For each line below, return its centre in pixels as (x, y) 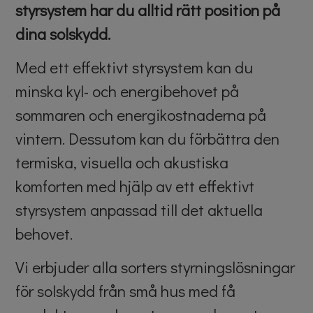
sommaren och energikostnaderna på (141, 114)
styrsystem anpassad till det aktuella (139, 209)
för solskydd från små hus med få (126, 291)
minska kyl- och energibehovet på (128, 90)
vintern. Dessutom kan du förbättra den (148, 138)
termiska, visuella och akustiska (122, 162)
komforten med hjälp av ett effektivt (135, 185)
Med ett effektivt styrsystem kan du (134, 67)
